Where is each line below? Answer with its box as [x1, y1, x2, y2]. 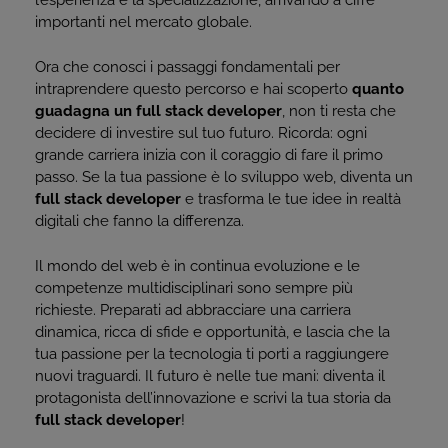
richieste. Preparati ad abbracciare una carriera [35, 301, 351, 319]
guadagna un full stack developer [35, 102, 282, 120]
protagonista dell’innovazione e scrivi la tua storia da [35, 389, 391, 407]
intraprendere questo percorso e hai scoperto [35, 80, 352, 98]
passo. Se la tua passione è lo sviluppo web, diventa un [35, 168, 413, 186]
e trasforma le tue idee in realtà [181, 190, 401, 208]
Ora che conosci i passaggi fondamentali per [35, 58, 340, 76]
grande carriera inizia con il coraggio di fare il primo [35, 146, 383, 164]
